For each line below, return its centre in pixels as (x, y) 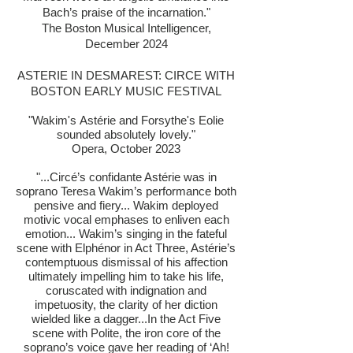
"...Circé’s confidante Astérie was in (126, 177)
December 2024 (126, 44)
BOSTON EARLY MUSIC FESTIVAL (126, 91)
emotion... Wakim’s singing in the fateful (126, 234)
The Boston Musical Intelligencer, (126, 28)
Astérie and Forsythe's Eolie (152, 120)
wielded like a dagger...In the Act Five (126, 319)
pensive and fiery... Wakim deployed (126, 205)
